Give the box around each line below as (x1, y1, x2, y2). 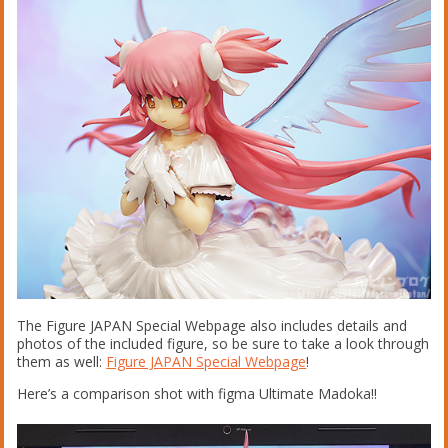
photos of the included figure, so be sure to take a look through (17, 333, 430, 353)
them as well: (17, 351, 107, 371)
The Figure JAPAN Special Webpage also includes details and (17, 315, 408, 335)
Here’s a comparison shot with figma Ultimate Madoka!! (17, 383, 378, 403)
